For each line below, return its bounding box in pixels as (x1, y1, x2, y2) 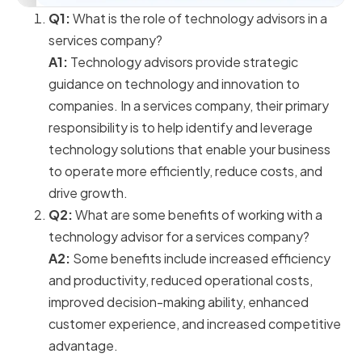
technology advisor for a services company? (48, 228, 309, 246)
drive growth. (48, 184, 128, 202)
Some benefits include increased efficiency (70, 250, 330, 267)
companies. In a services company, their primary (48, 97, 329, 115)
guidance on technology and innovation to (48, 75, 300, 93)
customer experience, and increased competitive (48, 315, 341, 333)
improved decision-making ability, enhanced (48, 293, 309, 311)
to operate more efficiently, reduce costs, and (48, 162, 322, 180)
